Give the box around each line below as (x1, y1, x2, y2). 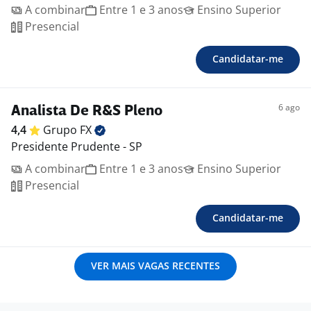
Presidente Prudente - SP (11, 139, 142, 155)
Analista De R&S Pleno (11, 104, 162, 119)
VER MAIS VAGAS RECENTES (91, 259, 220, 273)
